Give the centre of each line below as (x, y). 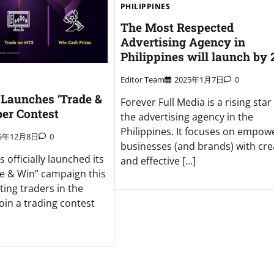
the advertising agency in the (187, 117)
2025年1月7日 (199, 79)
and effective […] (158, 161)
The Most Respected (177, 27)
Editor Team (142, 79)
